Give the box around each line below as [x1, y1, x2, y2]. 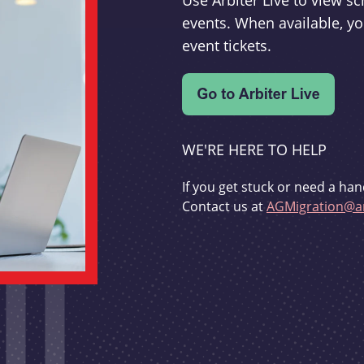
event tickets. [182, 36, 271, 56]
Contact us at [182, 197, 266, 216]
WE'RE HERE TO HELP [182, 140, 327, 160]
